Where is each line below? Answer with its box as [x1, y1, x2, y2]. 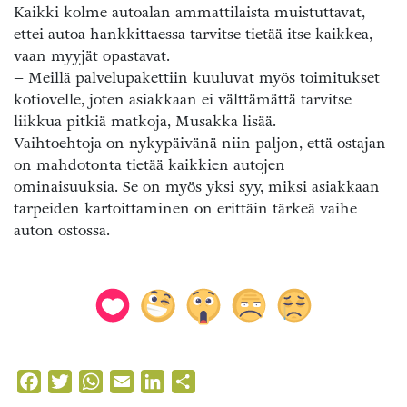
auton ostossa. [14, 219, 110, 241]
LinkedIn [164, 370, 229, 392]
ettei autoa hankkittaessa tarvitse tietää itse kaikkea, [14, 23, 372, 45]
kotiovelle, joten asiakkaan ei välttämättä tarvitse [14, 88, 352, 110]
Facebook [41, 370, 104, 392]
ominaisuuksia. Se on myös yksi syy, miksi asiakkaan [14, 175, 380, 197]
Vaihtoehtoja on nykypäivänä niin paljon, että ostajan [14, 132, 386, 154]
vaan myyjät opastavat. [14, 45, 170, 66]
